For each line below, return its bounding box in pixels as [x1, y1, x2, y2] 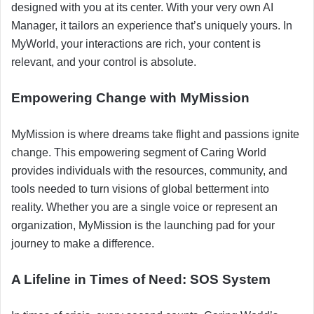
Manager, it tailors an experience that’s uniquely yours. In [11, 19, 292, 32]
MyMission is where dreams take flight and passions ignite [11, 128, 299, 140]
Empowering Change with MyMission [11, 90, 250, 105]
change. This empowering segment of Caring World [11, 146, 266, 158]
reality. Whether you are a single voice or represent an [11, 200, 278, 213]
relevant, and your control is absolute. [11, 55, 196, 68]
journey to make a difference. [11, 237, 154, 250]
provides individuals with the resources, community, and [11, 164, 287, 177]
